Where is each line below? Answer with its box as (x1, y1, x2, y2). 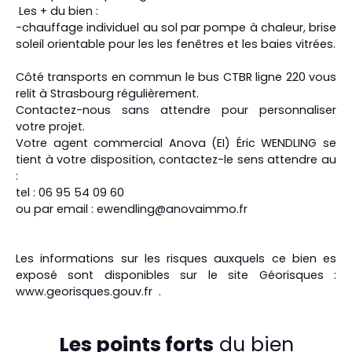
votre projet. (16, 119, 85, 135)
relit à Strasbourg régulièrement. (16, 86, 199, 102)
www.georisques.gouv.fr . (16, 284, 161, 300)
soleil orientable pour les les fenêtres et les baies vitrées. (16, 36, 335, 53)
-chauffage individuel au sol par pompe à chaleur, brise (16, 20, 336, 36)
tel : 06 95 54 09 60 (16, 185, 124, 201)
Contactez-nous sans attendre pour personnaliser (16, 102, 336, 119)
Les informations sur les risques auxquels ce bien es (16, 251, 336, 267)
